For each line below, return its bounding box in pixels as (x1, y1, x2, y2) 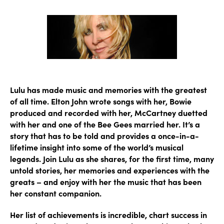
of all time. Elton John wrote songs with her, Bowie (10, 95, 191, 106)
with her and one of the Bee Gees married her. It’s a (10, 118, 200, 129)
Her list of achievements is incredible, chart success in (10, 209, 207, 220)
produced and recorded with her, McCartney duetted (10, 107, 207, 118)
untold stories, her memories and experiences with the (10, 164, 209, 175)
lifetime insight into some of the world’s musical (10, 141, 183, 152)
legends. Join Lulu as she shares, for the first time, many (10, 153, 214, 164)
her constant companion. (10, 187, 103, 198)
